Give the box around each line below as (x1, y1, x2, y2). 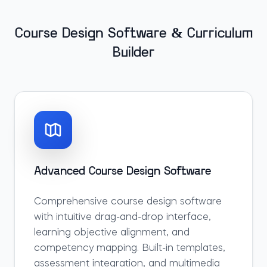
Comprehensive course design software (34, 197, 222, 207)
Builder (112, 46, 155, 60)
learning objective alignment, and (34, 228, 190, 238)
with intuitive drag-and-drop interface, (34, 213, 211, 222)
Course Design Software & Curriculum (14, 27, 253, 41)
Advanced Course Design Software (34, 166, 211, 178)
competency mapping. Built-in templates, (34, 244, 225, 253)
